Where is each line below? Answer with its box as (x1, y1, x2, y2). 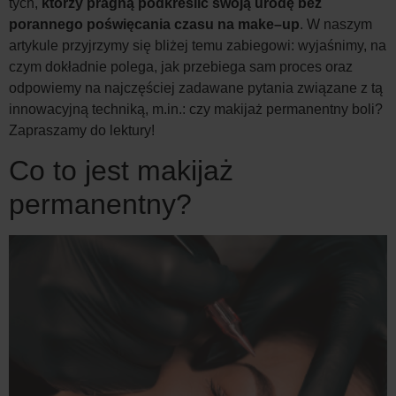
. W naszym (300, 17, 372, 32)
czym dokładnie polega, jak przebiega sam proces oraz (9, 59, 353, 74)
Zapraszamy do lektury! (9, 123, 155, 138)
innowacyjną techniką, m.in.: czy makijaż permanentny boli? (9, 102, 383, 117)
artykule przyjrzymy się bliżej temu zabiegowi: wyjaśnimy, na (9, 38, 386, 53)
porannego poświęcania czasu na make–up (9, 17, 300, 32)
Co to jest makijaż (9, 155, 233, 187)
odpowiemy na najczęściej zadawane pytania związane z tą (9, 80, 383, 95)
